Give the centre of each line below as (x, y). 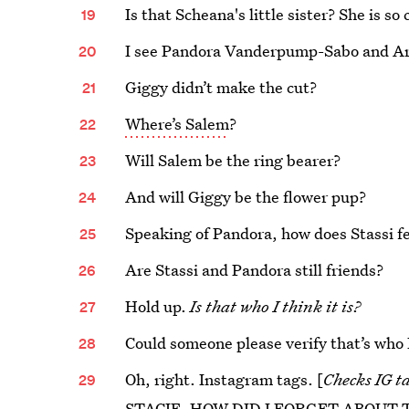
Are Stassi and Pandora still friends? (255, 270)
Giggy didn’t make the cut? (221, 87)
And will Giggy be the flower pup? (246, 197)
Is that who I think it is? (276, 306)
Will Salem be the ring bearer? (233, 160)
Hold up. (158, 306)
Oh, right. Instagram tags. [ (225, 379)
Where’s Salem (178, 124)
